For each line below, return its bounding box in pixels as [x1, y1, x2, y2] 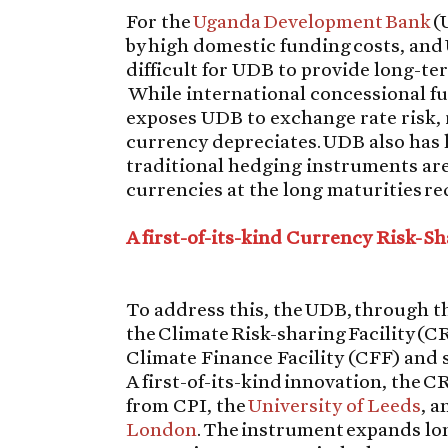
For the [126, 8, 194, 33]
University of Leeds [248, 392, 422, 417]
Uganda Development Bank [193, 8, 434, 33]
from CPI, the [126, 392, 249, 417]
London [126, 416, 198, 441]
